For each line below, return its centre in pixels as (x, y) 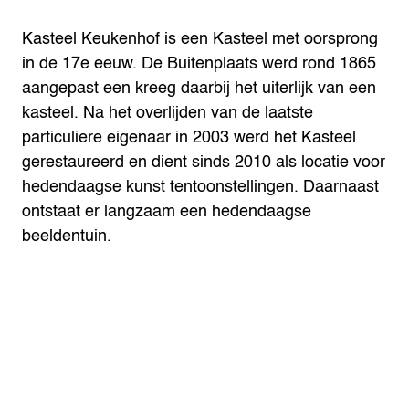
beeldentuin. (67, 236)
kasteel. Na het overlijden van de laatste (168, 113)
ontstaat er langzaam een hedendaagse (167, 211)
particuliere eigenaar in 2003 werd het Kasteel (189, 137)
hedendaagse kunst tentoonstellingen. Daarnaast (200, 187)
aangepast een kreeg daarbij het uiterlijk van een (199, 88)
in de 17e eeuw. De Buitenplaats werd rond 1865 (199, 63)
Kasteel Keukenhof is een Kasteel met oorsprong (200, 39)
